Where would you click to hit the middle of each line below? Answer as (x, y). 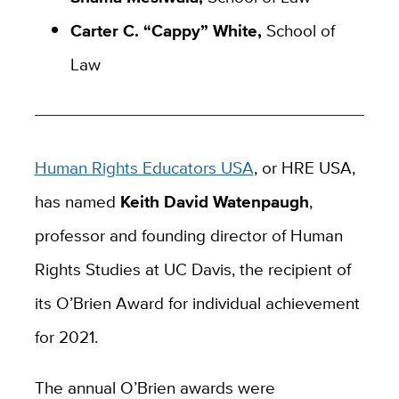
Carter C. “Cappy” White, (168, 30)
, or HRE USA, (304, 167)
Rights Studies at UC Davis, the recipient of (192, 269)
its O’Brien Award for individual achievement (197, 302)
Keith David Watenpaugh (214, 201)
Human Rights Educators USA (144, 167)
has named (77, 201)
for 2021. (66, 336)
